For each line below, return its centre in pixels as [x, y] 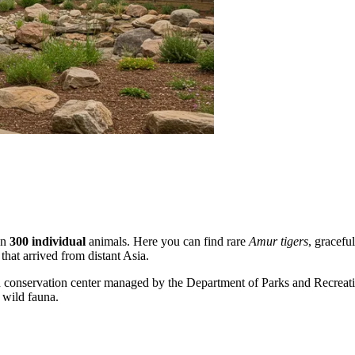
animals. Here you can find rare [167, 242]
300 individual [48, 242]
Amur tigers [279, 242]
